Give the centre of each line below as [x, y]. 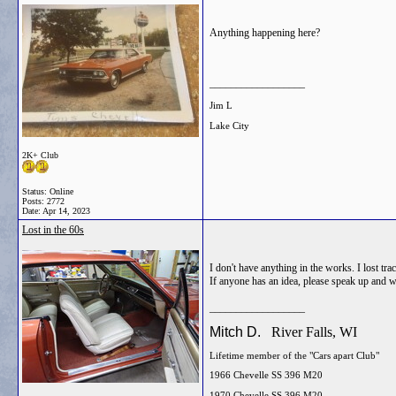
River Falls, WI [314, 331]
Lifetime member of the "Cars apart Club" [294, 355]
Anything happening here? [265, 33]
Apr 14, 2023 [66, 211]
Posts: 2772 [43, 201]
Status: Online [48, 191]
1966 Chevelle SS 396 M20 [266, 375]
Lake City [229, 125]
